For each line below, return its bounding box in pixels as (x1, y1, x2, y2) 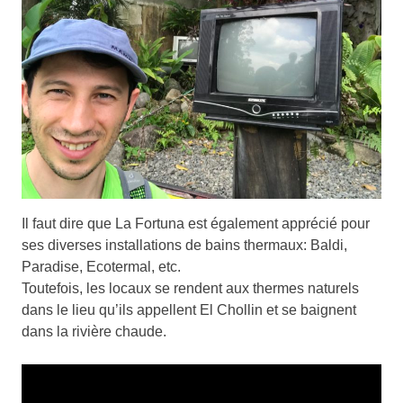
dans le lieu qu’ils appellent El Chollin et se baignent (22, 301, 356, 318)
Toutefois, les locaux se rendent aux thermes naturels (22, 280, 359, 296)
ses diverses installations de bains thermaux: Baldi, (22, 237, 347, 253)
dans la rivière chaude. (22, 323, 166, 339)
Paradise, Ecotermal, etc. (22, 258, 181, 274)
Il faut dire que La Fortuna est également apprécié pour (22, 215, 370, 231)
